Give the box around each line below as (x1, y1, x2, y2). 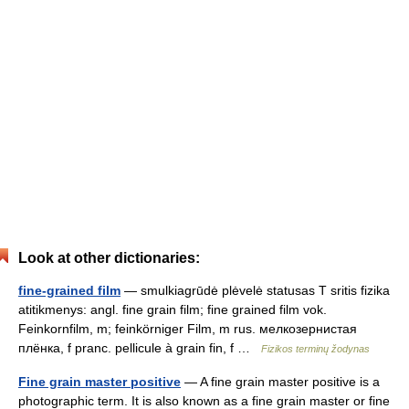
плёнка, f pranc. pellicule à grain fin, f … (18, 341, 261, 355)
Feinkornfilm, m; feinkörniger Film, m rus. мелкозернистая (18, 321, 357, 336)
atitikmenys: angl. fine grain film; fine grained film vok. (18, 302, 327, 317)
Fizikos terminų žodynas (261, 343, 370, 354)
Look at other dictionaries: (18, 250, 200, 266)
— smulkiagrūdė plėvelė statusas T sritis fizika (121, 283, 390, 298)
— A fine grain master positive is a (181, 374, 380, 389)
